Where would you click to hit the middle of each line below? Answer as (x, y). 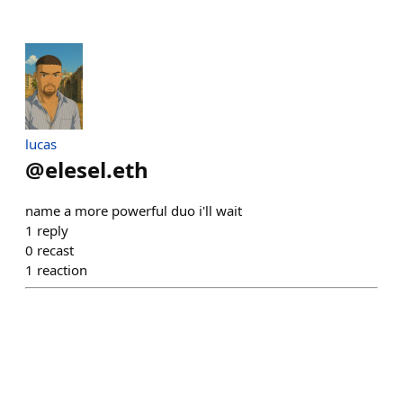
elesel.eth (97, 170)
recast (55, 250)
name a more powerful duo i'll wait (134, 210)
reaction (62, 270)
